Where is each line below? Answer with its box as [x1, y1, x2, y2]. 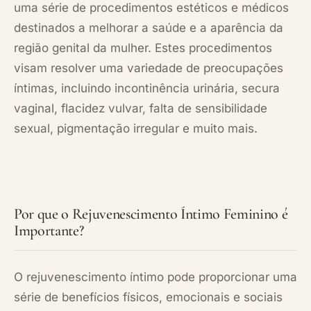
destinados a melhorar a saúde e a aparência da [14, 20, 283, 35]
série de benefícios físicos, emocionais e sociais [14, 289, 283, 304]
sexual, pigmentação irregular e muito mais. [14, 121, 258, 135]
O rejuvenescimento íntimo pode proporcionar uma [14, 269, 297, 284]
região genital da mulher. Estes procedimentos [14, 40, 272, 55]
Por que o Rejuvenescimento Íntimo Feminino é [14, 204, 288, 223]
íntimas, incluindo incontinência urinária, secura [14, 81, 280, 95]
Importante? [14, 221, 84, 239]
